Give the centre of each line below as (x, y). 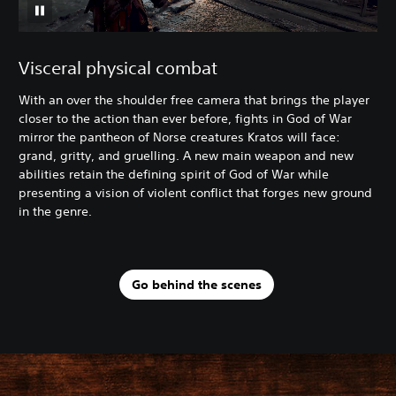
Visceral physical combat (118, 68)
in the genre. (55, 212)
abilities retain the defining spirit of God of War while (174, 175)
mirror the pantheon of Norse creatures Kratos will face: (179, 137)
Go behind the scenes (196, 284)
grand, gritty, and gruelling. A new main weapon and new (186, 156)
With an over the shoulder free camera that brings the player (194, 100)
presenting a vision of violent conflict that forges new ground (195, 193)
